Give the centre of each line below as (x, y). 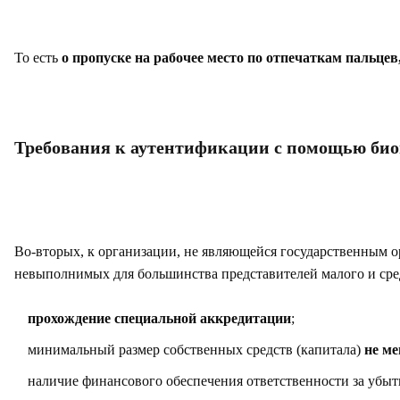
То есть (38, 58)
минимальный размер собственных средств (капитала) (196, 350)
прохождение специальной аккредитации (159, 318)
